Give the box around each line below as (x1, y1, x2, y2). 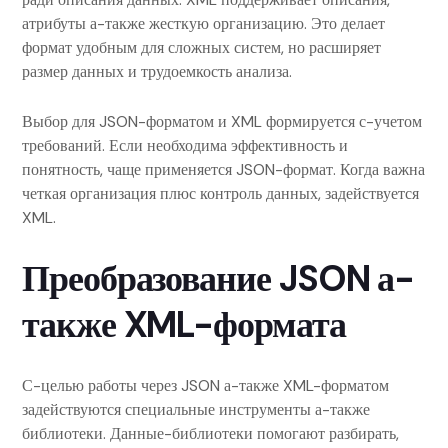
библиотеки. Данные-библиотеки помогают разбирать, (22, 423, 399, 444)
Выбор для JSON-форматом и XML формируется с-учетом (22, 111, 422, 132)
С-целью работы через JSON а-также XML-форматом (22, 375, 389, 396)
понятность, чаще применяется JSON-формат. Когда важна (22, 159, 425, 180)
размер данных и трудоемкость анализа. (22, 61, 292, 82)
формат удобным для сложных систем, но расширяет (22, 37, 381, 58)
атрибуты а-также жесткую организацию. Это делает (22, 13, 385, 34)
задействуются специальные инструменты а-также (22, 399, 370, 420)
